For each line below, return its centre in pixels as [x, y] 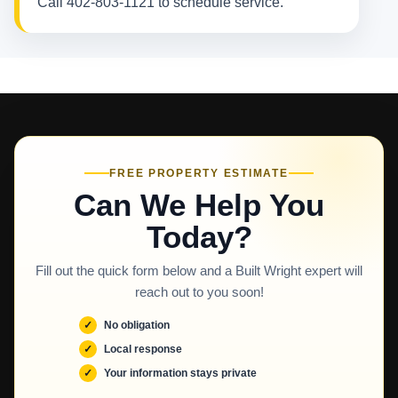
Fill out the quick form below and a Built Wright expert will [199, 271]
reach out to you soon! [199, 292]
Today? [199, 237]
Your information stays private [180, 373]
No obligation [137, 325]
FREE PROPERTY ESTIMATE [199, 173]
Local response [143, 349]
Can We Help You [199, 205]
